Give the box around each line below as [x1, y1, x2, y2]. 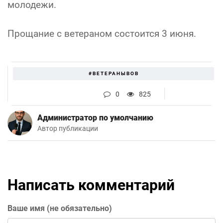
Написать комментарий [7, 176, 175, 194]
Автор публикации [37, 124, 98, 133]
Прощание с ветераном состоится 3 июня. [7, 28, 196, 40]
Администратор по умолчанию [37, 113, 153, 123]
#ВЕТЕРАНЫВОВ [88, 71, 139, 77]
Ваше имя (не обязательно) [7, 204, 112, 214]
